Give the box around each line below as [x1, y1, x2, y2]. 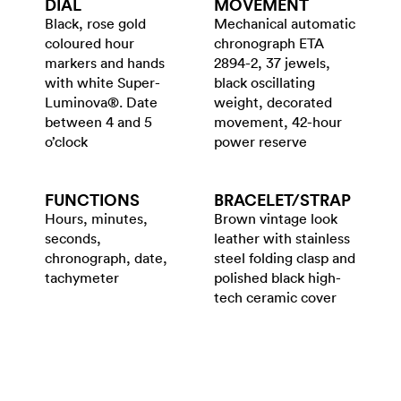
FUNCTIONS [45, 189, 140, 211]
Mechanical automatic [214, 14, 355, 33]
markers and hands [45, 54, 165, 73]
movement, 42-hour [214, 113, 342, 132]
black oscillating [214, 73, 315, 92]
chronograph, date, [45, 249, 167, 268]
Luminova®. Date [45, 93, 158, 112]
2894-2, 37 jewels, [214, 54, 330, 73]
